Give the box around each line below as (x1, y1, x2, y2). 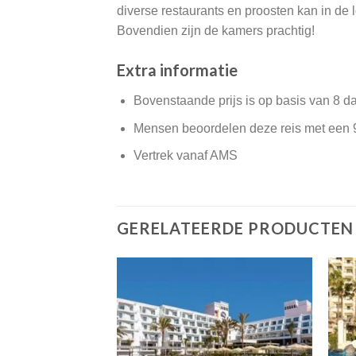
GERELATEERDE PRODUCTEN (117, 219, 354, 238)
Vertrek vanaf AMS (133, 149, 238, 163)
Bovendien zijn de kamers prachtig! (117, 24, 315, 38)
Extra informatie (117, 60, 238, 80)
